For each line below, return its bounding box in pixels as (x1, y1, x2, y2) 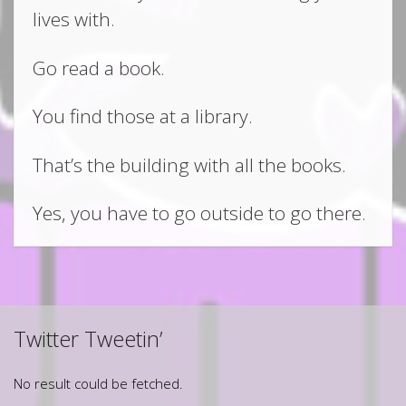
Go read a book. (33, 54, 165, 81)
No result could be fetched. (14, 373, 183, 392)
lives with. (33, 6, 115, 33)
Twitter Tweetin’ (14, 324, 162, 354)
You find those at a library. (33, 103, 253, 130)
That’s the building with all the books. (33, 151, 346, 178)
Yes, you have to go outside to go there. (33, 200, 366, 227)
